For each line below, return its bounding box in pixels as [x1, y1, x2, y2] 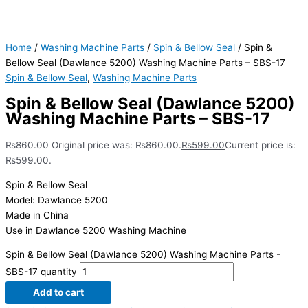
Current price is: [225, 139, 296, 151]
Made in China [5, 209, 69, 221]
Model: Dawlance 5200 [5, 194, 108, 206]
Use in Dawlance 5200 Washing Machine [5, 224, 186, 236]
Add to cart [33, 287, 84, 298]
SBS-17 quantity [5, 266, 77, 278]
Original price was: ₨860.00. [52, 139, 181, 151]
